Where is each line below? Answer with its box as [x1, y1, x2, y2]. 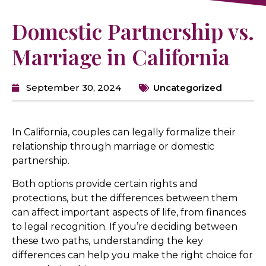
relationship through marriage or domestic [12, 141, 214, 153]
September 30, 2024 [26, 82, 121, 94]
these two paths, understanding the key [12, 235, 203, 246]
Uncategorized [153, 82, 222, 94]
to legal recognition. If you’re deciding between [12, 220, 237, 232]
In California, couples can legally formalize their [12, 126, 236, 138]
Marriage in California [12, 42, 230, 71]
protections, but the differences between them [12, 192, 237, 204]
